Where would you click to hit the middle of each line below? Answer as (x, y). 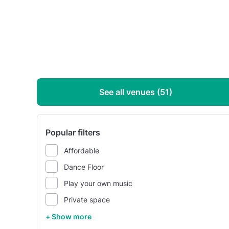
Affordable (82, 150)
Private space (87, 199)
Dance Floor (84, 167)
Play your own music (98, 183)
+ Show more (68, 216)
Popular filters (73, 132)
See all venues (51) (136, 92)
